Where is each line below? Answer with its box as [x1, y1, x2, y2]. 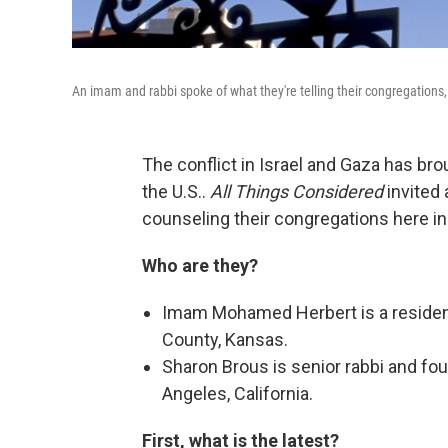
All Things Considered [210, 181, 383, 202]
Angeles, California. [162, 383, 313, 404]
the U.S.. [142, 181, 210, 202]
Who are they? [142, 255, 258, 276]
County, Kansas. [162, 329, 288, 350]
